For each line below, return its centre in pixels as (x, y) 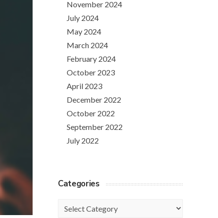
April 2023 (84, 86)
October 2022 (91, 113)
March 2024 (87, 45)
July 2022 (83, 140)
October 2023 (91, 72)
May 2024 (84, 31)
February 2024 (91, 59)
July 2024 (83, 18)
